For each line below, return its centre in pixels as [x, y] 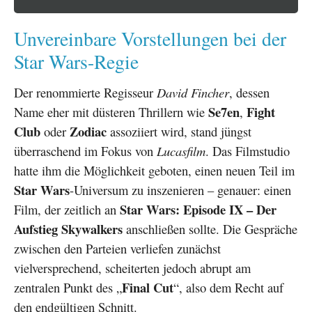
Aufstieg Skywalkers [68, 228]
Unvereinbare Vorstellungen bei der [150, 38]
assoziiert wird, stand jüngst [179, 131]
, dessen [249, 92]
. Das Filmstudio [248, 150]
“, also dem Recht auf [228, 287]
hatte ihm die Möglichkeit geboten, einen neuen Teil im [154, 170]
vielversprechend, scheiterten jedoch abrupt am [132, 267]
